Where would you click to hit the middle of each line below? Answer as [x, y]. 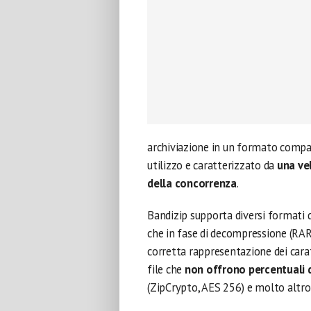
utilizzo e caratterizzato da [212, 165]
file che [166, 269]
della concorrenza [192, 183]
